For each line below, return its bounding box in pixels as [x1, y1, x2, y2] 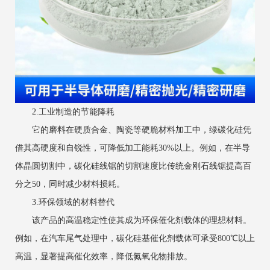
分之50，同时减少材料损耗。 [15, 179, 125, 189]
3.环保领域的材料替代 [15, 197, 115, 207]
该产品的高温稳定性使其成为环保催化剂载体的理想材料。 [15, 215, 251, 225]
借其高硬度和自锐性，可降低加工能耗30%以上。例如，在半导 [15, 143, 250, 152]
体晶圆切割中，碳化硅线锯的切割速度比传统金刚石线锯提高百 [15, 161, 251, 171]
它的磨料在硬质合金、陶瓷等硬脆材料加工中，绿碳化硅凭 [15, 125, 251, 134]
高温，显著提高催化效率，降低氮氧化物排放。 [15, 251, 192, 261]
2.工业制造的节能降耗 [15, 107, 115, 116]
